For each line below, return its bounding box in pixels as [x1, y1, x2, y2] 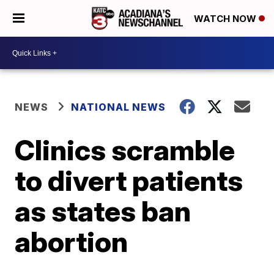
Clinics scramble [15, 133, 235, 167]
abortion [15, 224, 128, 259]
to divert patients [15, 163, 243, 198]
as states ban [15, 194, 191, 228]
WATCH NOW [194, 13, 259, 25]
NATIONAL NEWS [71, 101, 166, 113]
